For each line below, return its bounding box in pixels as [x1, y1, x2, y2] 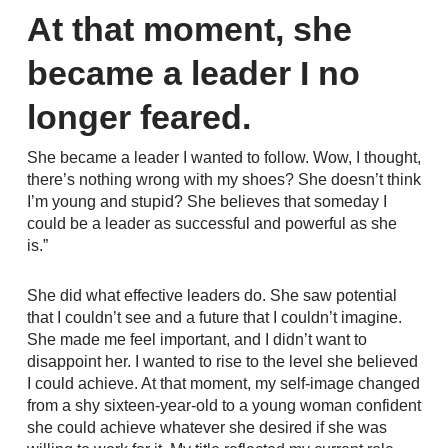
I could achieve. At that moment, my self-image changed [26, 375, 420, 392]
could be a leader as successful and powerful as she [26, 215, 397, 232]
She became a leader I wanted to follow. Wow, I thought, [26, 149, 421, 166]
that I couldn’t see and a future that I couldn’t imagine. [26, 309, 402, 326]
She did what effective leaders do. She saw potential [26, 287, 397, 304]
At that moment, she [26, 10, 352, 48]
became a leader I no [26, 54, 360, 92]
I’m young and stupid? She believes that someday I [26, 193, 387, 210]
